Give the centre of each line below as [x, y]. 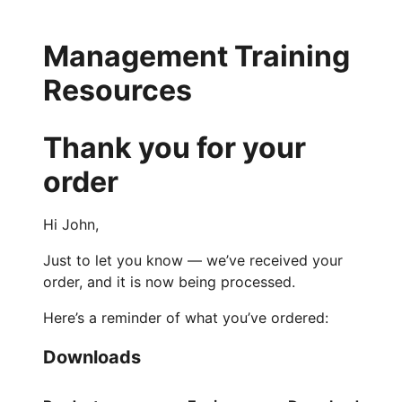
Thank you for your [175, 148]
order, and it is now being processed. [169, 282]
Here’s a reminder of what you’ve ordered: [186, 318]
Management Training [197, 56]
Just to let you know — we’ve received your [193, 260]
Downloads [92, 357]
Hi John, [71, 224]
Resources [118, 90]
